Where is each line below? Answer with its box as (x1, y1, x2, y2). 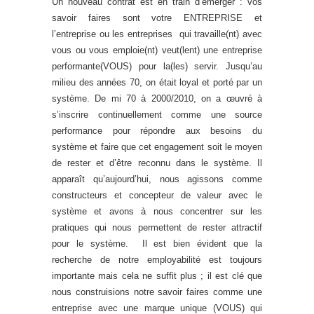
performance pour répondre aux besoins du (52, 125, 262, 136)
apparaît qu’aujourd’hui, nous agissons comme (52, 174, 262, 184)
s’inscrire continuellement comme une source (52, 109, 262, 120)
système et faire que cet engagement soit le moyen (52, 142, 262, 152)
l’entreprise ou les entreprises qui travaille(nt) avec (52, 29, 262, 39)
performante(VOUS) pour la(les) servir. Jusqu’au (52, 61, 262, 71)
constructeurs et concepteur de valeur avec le (52, 190, 262, 200)
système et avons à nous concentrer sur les (52, 206, 262, 217)
